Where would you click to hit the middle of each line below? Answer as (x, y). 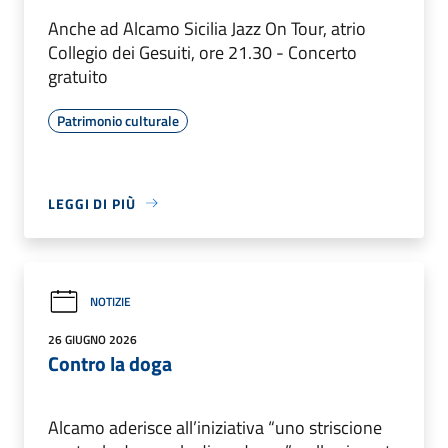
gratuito (78, 76)
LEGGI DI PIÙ (92, 203)
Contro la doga (110, 363)
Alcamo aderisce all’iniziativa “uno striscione (215, 427)
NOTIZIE (110, 302)
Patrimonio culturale (118, 120)
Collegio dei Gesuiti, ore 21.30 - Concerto (202, 52)
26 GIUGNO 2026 (92, 339)
